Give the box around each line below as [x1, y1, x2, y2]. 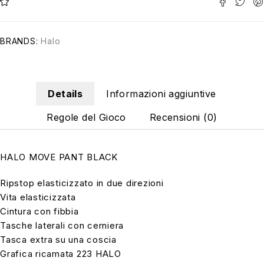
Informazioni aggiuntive [106, 87, 216, 100]
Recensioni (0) [149, 111, 217, 123]
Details [48, 87, 83, 100]
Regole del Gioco [47, 111, 126, 123]
